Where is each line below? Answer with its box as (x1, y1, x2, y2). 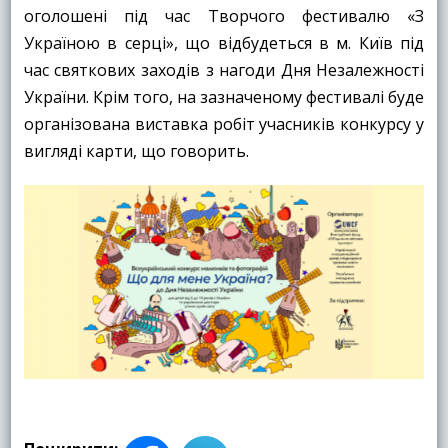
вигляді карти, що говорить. (23, 140, 249, 163)
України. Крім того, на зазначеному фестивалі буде (23, 86, 425, 109)
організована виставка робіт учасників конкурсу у (23, 113, 425, 136)
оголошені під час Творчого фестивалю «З (23, 5, 425, 28)
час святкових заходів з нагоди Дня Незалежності (23, 59, 425, 82)
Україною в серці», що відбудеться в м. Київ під (23, 32, 425, 55)
